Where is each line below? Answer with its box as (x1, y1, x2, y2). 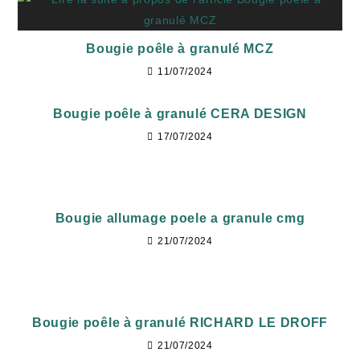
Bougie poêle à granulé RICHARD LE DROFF (31, 316, 329, 329)
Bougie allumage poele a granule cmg (55, 211, 305, 225)
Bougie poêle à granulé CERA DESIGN (53, 107, 307, 121)
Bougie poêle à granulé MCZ (86, 42, 274, 55)
